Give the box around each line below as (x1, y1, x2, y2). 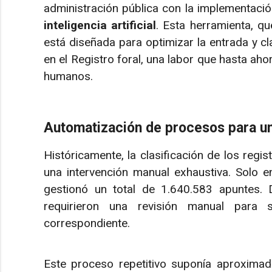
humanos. (44, 69, 93, 84)
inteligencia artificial (44, 18, 157, 33)
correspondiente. (44, 216, 130, 231)
